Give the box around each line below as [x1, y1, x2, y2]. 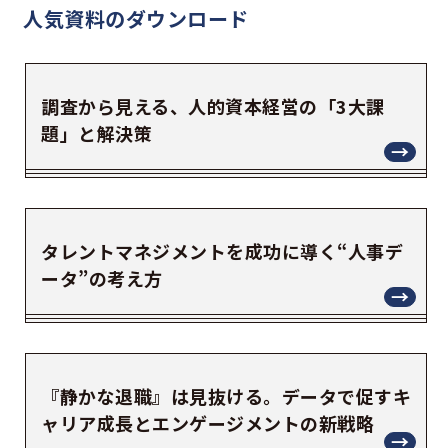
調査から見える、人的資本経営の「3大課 [41, 93, 385, 120]
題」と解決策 [41, 120, 152, 147]
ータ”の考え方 [41, 265, 163, 292]
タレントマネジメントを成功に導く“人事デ [41, 238, 403, 265]
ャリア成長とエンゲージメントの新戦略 [41, 410, 374, 437]
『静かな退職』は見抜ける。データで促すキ [41, 383, 411, 410]
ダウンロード [125, 3, 249, 33]
